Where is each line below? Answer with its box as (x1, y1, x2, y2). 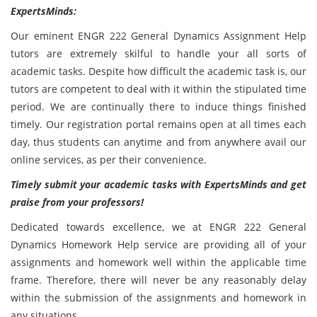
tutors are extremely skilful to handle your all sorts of (11, 47, 306, 60)
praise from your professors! (11, 195, 144, 209)
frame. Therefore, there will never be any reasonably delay (11, 273, 306, 287)
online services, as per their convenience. (11, 153, 207, 166)
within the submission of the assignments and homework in (11, 291, 306, 304)
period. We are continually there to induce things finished (11, 100, 306, 113)
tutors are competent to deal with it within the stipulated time (11, 82, 306, 96)
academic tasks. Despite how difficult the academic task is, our (11, 64, 306, 78)
